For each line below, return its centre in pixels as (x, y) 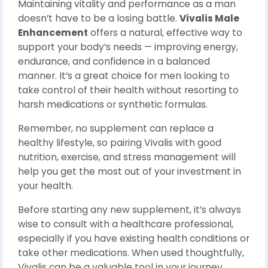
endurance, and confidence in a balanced (114, 62)
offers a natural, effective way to (165, 33)
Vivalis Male (209, 19)
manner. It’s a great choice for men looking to (124, 76)
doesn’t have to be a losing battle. (99, 19)
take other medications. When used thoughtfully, (131, 253)
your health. (45, 186)
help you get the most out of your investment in (130, 172)
